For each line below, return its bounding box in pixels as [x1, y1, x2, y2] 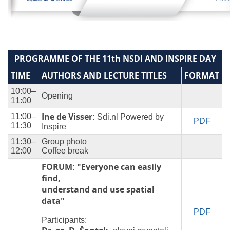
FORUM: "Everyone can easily [42, 161, 161, 172]
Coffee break [42, 146, 88, 155]
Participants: [42, 216, 87, 224]
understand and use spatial [42, 184, 155, 195]
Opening [42, 91, 73, 100]
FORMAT [184, 70, 219, 81]
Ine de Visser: [42, 111, 95, 122]
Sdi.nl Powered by [95, 112, 164, 121]
